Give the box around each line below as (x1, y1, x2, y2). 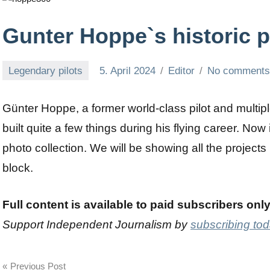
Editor (168, 64, 195, 77)
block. (2, 162, 33, 175)
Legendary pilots (8, 64, 83, 77)
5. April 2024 (99, 64, 156, 77)
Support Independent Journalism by (2, 218, 190, 231)
